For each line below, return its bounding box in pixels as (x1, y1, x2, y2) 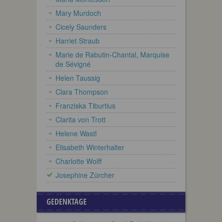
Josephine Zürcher (55, 169, 114, 180)
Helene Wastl (55, 128, 97, 138)
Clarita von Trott (55, 114, 106, 124)
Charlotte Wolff (55, 156, 102, 166)
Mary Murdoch (55, 7, 101, 18)
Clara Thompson (55, 86, 108, 97)
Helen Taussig (55, 72, 100, 83)
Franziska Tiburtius (55, 100, 115, 111)
